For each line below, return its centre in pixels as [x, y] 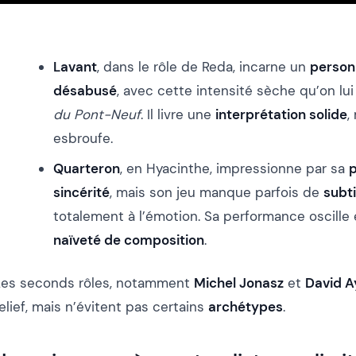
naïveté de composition [129, 240]
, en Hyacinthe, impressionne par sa [234, 168]
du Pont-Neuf [97, 114]
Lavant [75, 66]
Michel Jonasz [239, 282]
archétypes [246, 306]
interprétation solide [281, 114]
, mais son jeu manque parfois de [217, 192]
